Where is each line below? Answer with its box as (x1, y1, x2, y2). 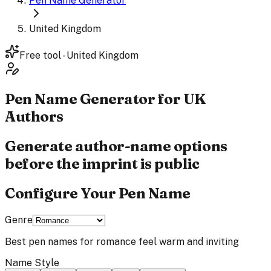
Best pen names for (5, 235, 96, 247)
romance (96, 235, 136, 247)
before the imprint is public (5, 154, 200, 172)
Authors (5, 107, 64, 125)
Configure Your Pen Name (5, 184, 191, 202)
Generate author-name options (5, 137, 227, 155)
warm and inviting (159, 235, 239, 247)
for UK (157, 90, 206, 108)
